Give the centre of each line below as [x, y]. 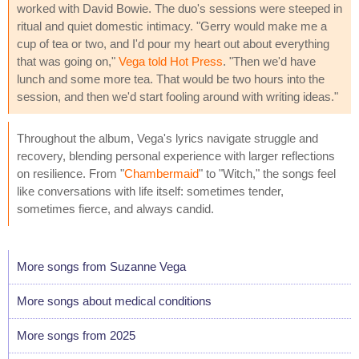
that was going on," [68, 61]
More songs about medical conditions [114, 301]
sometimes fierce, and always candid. [115, 208]
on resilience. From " [71, 173]
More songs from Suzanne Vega [101, 266]
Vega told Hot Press [171, 61]
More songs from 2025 [76, 335]
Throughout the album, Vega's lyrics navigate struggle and [167, 138]
